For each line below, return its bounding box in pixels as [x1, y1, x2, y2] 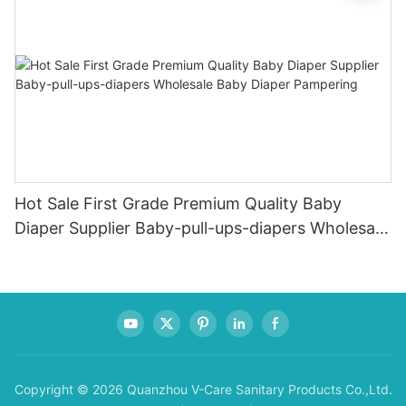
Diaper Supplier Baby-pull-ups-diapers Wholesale [14, 217, 388, 237]
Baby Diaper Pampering [14, 242, 195, 262]
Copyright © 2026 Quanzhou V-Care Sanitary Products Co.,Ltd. [14, 382, 392, 398]
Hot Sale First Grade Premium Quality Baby [14, 193, 342, 213]
